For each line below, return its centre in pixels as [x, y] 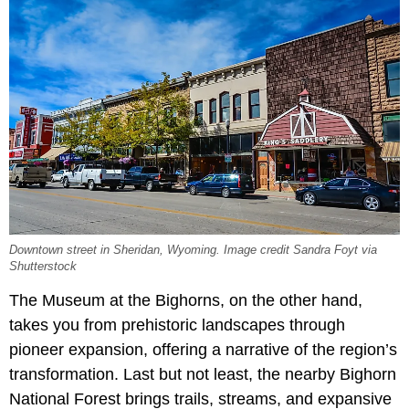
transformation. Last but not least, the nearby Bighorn [203, 374]
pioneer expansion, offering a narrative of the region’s [203, 349]
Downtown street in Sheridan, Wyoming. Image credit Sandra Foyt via [193, 250]
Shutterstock [43, 266]
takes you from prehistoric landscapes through [177, 325]
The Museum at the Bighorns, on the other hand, [186, 300]
